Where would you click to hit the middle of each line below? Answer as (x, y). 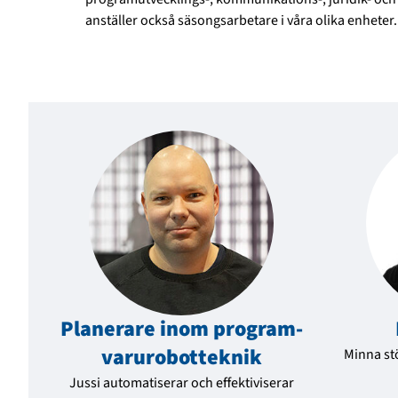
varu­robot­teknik (181, 358)
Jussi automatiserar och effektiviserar (181, 383)
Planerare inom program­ (181, 330)
